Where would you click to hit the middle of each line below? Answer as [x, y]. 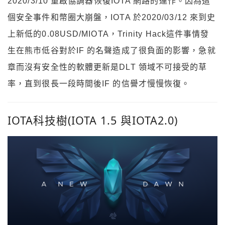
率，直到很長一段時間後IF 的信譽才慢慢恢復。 [99, 83]
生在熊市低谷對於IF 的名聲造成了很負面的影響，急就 [112, 50]
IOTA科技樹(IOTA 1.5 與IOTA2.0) [93, 121]
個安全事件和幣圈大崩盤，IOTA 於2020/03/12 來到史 [112, 17]
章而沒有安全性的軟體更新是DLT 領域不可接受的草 [107, 67]
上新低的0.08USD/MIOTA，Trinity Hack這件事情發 [108, 34]
